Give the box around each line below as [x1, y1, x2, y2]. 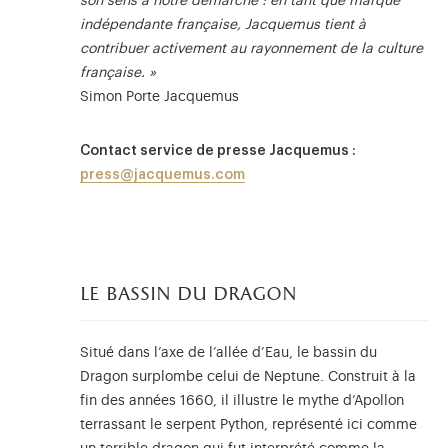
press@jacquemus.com [80, 168, 245, 183]
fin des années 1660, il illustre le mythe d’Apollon [80, 394, 404, 409]
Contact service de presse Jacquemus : [80, 144, 356, 159]
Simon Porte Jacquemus [80, 90, 239, 105]
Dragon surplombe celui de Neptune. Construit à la [80, 370, 416, 385]
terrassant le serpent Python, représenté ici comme [80, 418, 417, 433]
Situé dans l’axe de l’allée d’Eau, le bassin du [80, 346, 377, 361]
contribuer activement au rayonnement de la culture [80, 42, 423, 57]
